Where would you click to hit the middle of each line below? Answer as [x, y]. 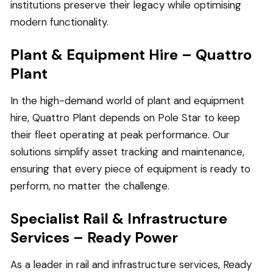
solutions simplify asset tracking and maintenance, [127, 151]
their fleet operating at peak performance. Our [120, 134]
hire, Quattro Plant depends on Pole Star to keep [125, 117]
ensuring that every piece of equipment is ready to [130, 168]
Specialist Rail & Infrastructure [119, 218]
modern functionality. [59, 22]
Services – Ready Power [94, 237]
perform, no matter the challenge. [90, 186]
